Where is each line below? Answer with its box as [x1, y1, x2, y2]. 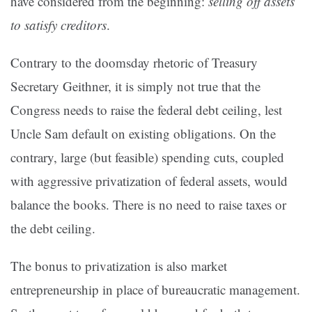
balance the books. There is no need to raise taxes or [10, 196, 286, 214]
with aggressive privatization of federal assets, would [10, 172, 288, 190]
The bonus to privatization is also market [10, 257, 227, 275]
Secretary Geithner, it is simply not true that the [10, 77, 260, 95]
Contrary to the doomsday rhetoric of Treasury [10, 54, 258, 72]
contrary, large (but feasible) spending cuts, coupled [10, 148, 284, 166]
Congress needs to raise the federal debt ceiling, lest [10, 101, 282, 119]
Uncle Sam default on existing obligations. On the [10, 125, 276, 143]
